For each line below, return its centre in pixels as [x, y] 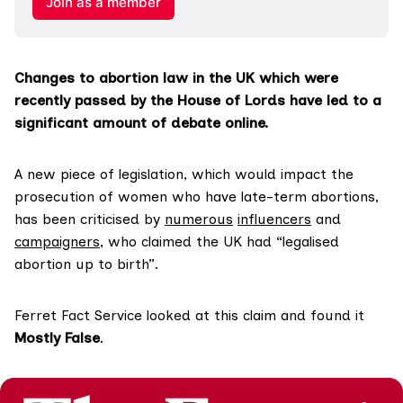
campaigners [57, 241]
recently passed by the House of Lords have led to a [198, 100]
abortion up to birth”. [89, 264]
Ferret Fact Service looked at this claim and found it [189, 315]
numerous [199, 219]
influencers [274, 219]
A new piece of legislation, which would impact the [184, 174]
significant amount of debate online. [143, 122]
